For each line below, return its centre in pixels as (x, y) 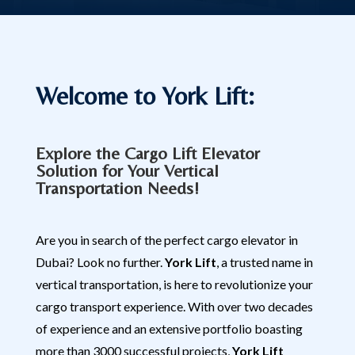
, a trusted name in (264, 262)
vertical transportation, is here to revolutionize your (174, 284)
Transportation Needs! (117, 188)
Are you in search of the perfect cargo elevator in (166, 240)
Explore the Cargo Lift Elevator (147, 153)
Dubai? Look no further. (100, 262)
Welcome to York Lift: (145, 95)
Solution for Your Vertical (127, 171)
